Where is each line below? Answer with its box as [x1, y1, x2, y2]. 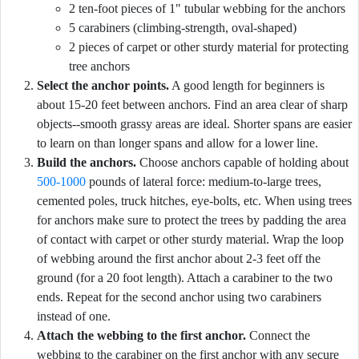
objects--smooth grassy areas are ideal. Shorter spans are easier [37, 117, 352, 131]
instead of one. [37, 309, 111, 323]
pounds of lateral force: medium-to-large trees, [86, 175, 321, 188]
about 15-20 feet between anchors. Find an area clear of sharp [37, 98, 348, 111]
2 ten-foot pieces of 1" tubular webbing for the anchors [69, 2, 345, 15]
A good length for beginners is [169, 79, 325, 92]
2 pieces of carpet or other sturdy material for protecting [69, 40, 349, 54]
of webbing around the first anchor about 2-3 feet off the [37, 252, 321, 265]
